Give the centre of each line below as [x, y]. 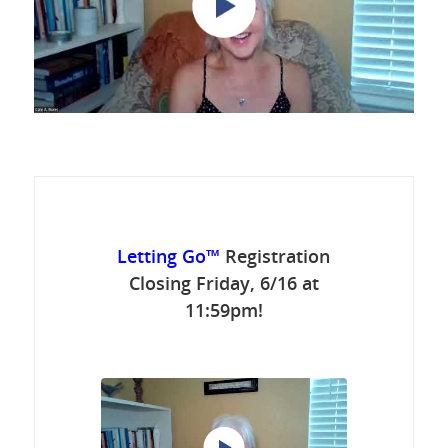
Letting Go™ [169, 256]
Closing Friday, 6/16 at [223, 283]
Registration [278, 256]
